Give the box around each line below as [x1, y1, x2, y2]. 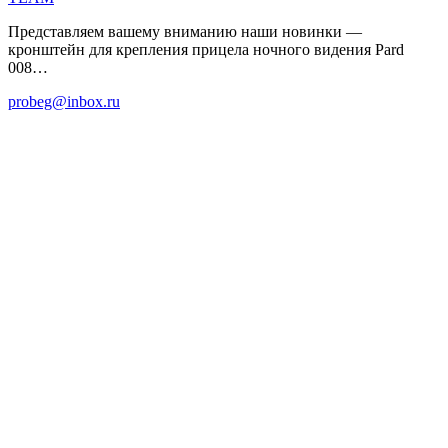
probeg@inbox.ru [8, 92, 120, 110]
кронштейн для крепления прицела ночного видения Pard [8, 40, 404, 58]
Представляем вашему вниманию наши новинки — [8, 22, 362, 40]
